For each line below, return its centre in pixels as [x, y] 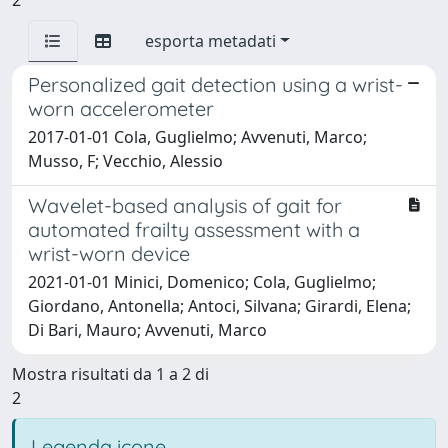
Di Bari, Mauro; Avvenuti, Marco [147, 329]
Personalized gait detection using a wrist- [215, 84]
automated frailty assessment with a [194, 229]
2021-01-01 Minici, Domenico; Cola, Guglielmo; [202, 281]
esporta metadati [210, 40]
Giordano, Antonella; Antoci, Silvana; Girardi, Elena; [219, 305]
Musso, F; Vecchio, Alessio [125, 160]
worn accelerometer [121, 108]
